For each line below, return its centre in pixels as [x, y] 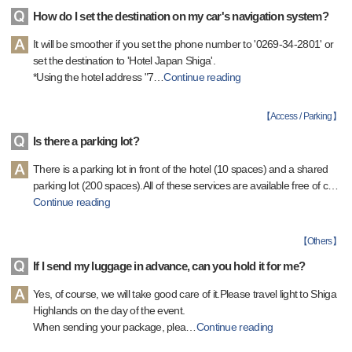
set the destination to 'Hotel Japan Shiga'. [124, 60]
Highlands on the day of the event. [109, 310]
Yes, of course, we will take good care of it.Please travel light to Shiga [185, 294]
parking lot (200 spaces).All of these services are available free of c [180, 185]
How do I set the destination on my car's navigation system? [181, 16]
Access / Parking [301, 116]
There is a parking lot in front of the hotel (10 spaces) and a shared [181, 169]
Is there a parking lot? [86, 141]
